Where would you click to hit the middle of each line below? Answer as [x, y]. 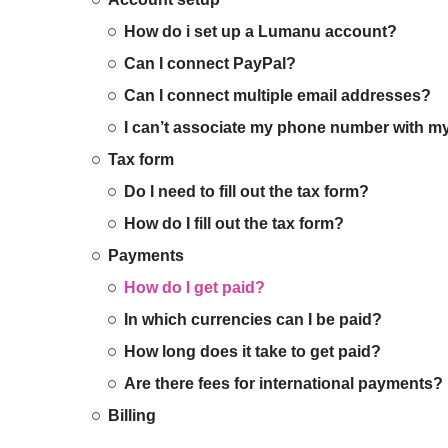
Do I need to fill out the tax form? [246, 191]
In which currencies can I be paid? [253, 319]
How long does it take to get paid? [252, 351]
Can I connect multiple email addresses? [277, 95]
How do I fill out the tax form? [234, 223]
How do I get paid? [194, 287]
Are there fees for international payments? [283, 383]
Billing [132, 415]
